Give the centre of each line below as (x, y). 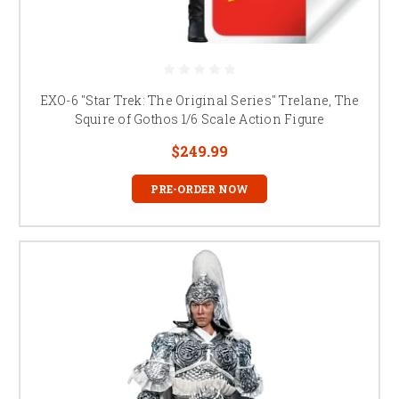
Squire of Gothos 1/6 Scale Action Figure (199, 118)
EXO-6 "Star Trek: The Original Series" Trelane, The (199, 100)
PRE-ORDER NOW (199, 188)
